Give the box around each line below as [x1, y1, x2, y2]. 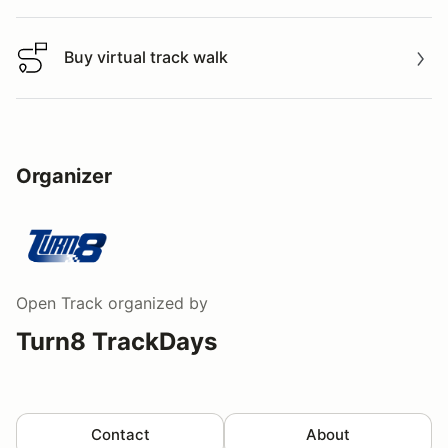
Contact [90, 424, 150, 444]
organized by [103, 292, 208, 313]
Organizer [16, 163, 112, 188]
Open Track [16, 292, 103, 313]
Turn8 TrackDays [16, 326, 217, 356]
